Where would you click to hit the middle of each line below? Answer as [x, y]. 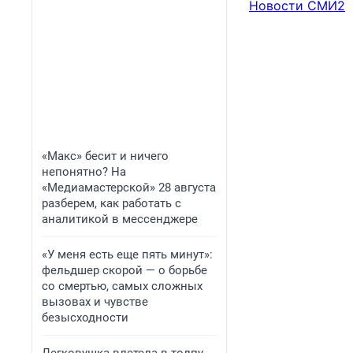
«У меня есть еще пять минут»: [127, 255]
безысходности [85, 318]
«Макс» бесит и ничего [105, 156]
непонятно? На [84, 172]
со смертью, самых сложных [122, 286]
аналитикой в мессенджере [120, 219]
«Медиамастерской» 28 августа [129, 188]
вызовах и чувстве [95, 302]
